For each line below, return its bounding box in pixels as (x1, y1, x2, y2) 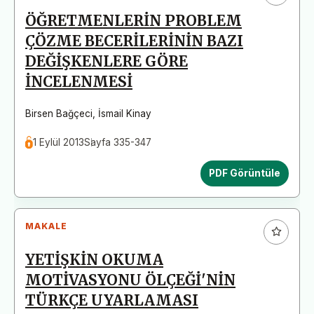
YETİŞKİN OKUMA (25, 250, 163, 269)
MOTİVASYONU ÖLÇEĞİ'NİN (25, 271, 235, 289)
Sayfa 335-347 (84, 136, 152, 148)
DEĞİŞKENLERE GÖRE (25, 52, 188, 71)
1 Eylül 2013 (33, 136, 85, 148)
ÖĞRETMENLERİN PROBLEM (25, 11, 242, 30)
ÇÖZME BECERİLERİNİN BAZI (25, 32, 243, 50)
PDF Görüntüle (209, 167, 280, 179)
